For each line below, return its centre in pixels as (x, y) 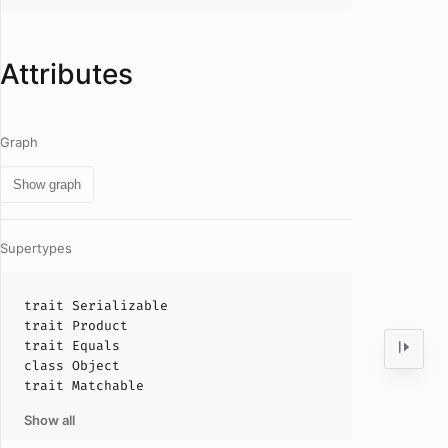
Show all (49, 420)
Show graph (47, 184)
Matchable (108, 385)
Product (100, 325)
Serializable (120, 305)
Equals (96, 345)
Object (96, 365)
